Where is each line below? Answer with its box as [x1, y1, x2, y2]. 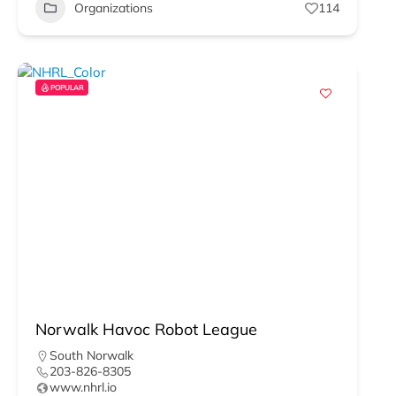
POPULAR [50, 83, 84, 92]
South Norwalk [49, 347, 133, 363]
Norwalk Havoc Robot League [35, 319, 257, 339]
